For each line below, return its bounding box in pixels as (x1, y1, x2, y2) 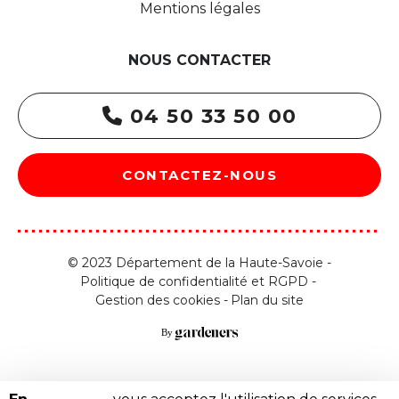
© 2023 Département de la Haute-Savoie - (68, 254, 331, 271)
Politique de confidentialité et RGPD (80, 273, 308, 289)
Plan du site (231, 291, 304, 308)
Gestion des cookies (95, 291, 220, 308)
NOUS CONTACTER (128, 51, 271, 69)
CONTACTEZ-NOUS (122, 166, 277, 183)
